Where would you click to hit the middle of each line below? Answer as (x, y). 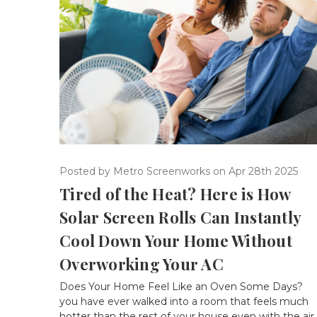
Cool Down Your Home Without (176, 241)
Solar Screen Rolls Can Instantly (180, 218)
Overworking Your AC (142, 264)
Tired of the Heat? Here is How (175, 194)
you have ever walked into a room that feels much (184, 302)
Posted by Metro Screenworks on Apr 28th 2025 (179, 172)
